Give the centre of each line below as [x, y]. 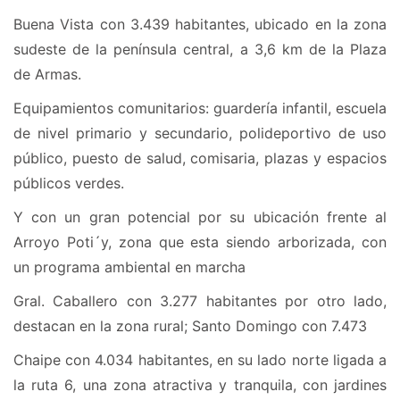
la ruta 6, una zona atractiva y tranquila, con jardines [200, 385]
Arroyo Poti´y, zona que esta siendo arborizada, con [200, 242]
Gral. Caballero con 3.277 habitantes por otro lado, [200, 301]
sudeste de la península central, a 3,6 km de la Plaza [200, 50]
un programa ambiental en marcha [129, 267]
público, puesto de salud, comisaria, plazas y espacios [200, 158]
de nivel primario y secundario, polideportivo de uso [200, 133]
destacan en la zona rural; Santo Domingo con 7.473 [190, 326]
